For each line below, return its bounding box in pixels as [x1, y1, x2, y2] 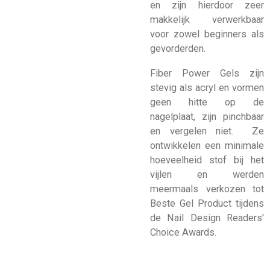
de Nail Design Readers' [150, 212, 264, 224]
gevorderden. [150, 43, 206, 55]
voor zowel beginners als [150, 28, 264, 40]
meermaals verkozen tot [150, 183, 264, 195]
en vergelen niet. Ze [150, 125, 264, 137]
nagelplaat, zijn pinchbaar [150, 110, 264, 122]
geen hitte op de [150, 96, 264, 108]
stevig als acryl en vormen [150, 81, 264, 93]
